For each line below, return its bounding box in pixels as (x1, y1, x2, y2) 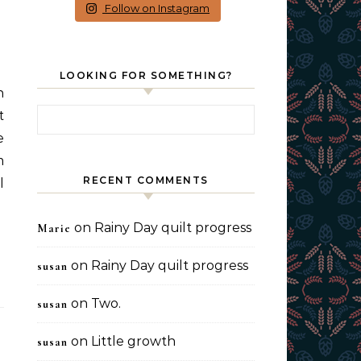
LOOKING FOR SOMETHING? (59, 69, 233, 81)
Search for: (36, 106, 106, 121)
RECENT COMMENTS (83, 174, 209, 186)
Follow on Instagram (105, 2, 210, 15)
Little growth (91, 334, 176, 349)
